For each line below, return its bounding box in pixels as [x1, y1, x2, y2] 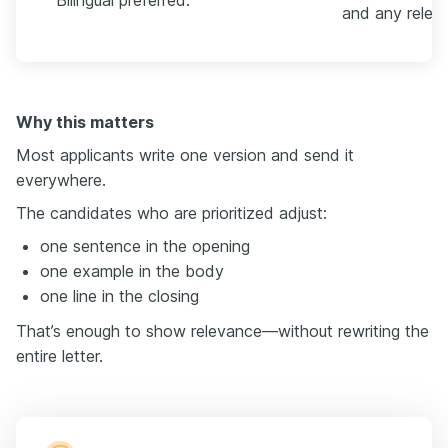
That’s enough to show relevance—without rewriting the [16, 321, 429, 342]
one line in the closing [40, 286, 199, 307]
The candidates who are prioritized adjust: [16, 203, 327, 224]
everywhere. [16, 170, 106, 191]
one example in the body [40, 261, 224, 282]
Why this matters [16, 112, 154, 133]
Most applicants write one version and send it [16, 145, 354, 166]
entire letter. [16, 346, 103, 367]
